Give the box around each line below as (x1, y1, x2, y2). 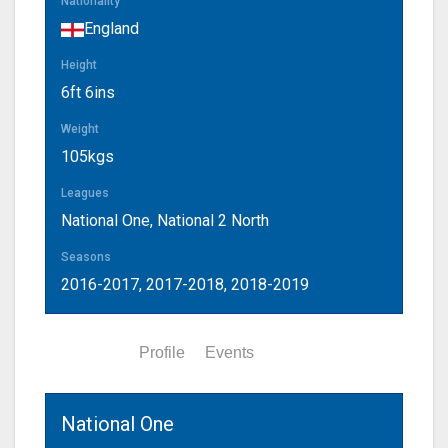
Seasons (61, 250, 111, 265)
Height (61, 58, 97, 73)
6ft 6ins (61, 83, 115, 103)
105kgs (61, 147, 114, 167)
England (84, 19, 139, 39)
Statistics (55, 344, 119, 362)
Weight (61, 122, 99, 137)
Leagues (61, 186, 109, 201)
